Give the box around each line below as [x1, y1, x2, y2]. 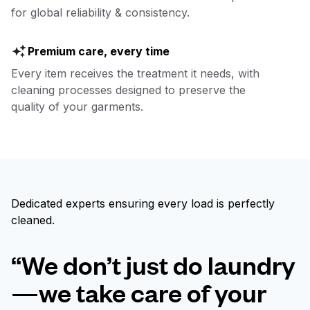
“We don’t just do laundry [11, 248, 295, 281]
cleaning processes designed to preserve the [11, 83, 246, 98]
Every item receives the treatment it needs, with [11, 66, 259, 81]
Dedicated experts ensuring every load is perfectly [11, 197, 275, 211]
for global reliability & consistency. [11, 6, 190, 20]
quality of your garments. [11, 100, 143, 114]
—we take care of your [11, 275, 266, 309]
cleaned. [11, 213, 55, 228]
